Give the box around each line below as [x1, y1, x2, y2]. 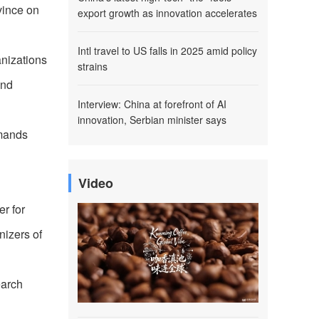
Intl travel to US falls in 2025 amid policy [78, 43, 257, 58]
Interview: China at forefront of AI [78, 97, 226, 111]
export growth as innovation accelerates [78, 6, 257, 20]
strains [78, 59, 108, 73]
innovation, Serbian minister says [78, 113, 226, 127]
